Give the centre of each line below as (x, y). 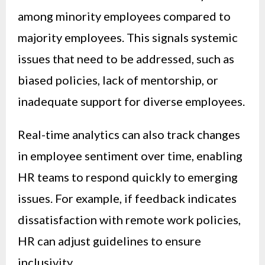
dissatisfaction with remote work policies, (129, 219)
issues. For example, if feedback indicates (127, 198)
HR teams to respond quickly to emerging (128, 177)
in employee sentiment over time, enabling (130, 155)
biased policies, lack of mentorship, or (118, 80)
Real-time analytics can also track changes (129, 134)
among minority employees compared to (124, 16)
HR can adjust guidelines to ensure (109, 240)
